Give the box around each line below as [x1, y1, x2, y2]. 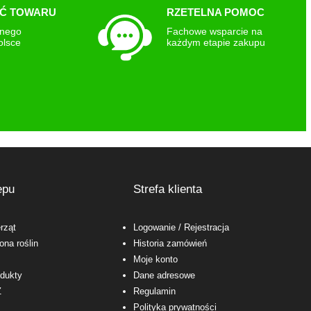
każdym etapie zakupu [166, 37, 265, 49]
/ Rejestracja [175, 222, 229, 233]
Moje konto [133, 254, 178, 265]
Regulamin [133, 286, 176, 297]
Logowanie [133, 222, 176, 233]
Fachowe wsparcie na [166, 26, 262, 37]
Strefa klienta [133, 183, 202, 196]
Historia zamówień [133, 238, 207, 249]
